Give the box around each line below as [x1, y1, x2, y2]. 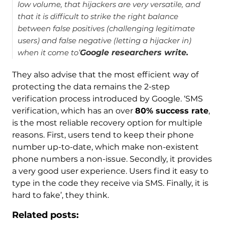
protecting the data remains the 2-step [12, 82, 170, 92]
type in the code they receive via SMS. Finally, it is [12, 178, 208, 188]
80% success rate [135, 106, 208, 116]
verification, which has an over [12, 106, 135, 116]
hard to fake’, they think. [12, 190, 109, 200]
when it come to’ [17, 48, 80, 58]
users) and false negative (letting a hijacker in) [17, 36, 191, 46]
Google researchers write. [79, 48, 188, 58]
